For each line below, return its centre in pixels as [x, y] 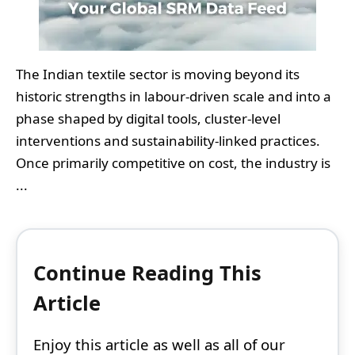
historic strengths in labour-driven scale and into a [174, 96]
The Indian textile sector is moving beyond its [158, 74]
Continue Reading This [147, 272]
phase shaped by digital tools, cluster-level [148, 118]
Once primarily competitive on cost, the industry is [173, 162]
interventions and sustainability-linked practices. [168, 140]
